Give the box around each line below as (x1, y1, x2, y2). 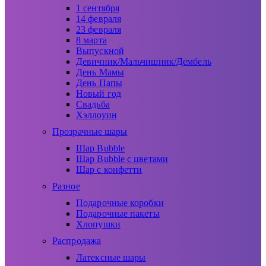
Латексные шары (76, 252, 146, 263)
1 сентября (76, 3, 119, 14)
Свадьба (76, 99, 110, 110)
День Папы (76, 78, 122, 88)
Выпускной (76, 46, 124, 56)
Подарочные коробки (76, 198, 164, 208)
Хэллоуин (76, 110, 117, 121)
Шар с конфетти (76, 164, 142, 175)
